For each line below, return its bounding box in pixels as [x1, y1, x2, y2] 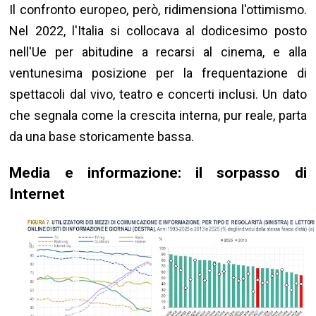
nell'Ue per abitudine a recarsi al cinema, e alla [9, 44, 307, 60]
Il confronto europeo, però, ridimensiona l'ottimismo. [9, 2, 307, 18]
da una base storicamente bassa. [9, 129, 195, 145]
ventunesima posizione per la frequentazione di [9, 66, 307, 81]
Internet [9, 185, 66, 203]
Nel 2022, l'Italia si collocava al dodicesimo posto [9, 23, 307, 39]
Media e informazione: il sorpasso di [9, 164, 307, 182]
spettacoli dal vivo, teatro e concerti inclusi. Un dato [9, 87, 307, 102]
